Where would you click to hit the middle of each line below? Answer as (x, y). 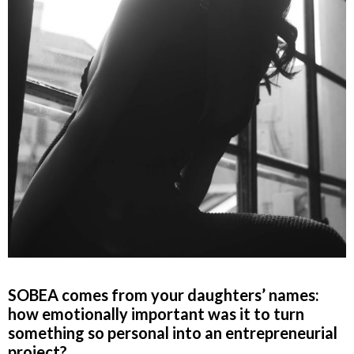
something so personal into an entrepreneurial (173, 333)
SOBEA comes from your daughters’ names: (164, 295)
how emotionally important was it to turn (156, 314)
